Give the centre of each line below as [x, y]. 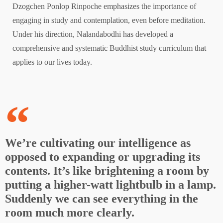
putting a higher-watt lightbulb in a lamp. [111, 184]
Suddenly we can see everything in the [102, 198]
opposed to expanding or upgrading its [103, 157]
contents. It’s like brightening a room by [107, 170]
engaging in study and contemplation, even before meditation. [109, 20]
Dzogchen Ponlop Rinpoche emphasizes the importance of [104, 6]
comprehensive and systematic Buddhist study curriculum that [109, 48]
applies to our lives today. [52, 62]
